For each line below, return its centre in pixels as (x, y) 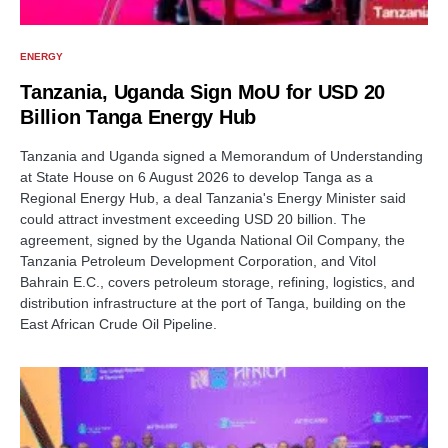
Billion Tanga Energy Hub (138, 117)
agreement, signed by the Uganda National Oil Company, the (212, 240)
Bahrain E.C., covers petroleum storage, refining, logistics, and (217, 282)
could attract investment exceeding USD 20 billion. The (193, 219)
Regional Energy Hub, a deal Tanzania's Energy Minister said (213, 198)
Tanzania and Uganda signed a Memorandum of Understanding (221, 156)
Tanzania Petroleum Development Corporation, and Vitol (198, 261)
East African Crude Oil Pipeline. (118, 324)
